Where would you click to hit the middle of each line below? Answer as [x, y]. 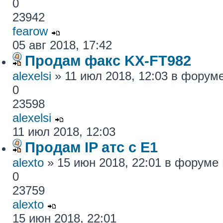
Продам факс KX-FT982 [108, 60]
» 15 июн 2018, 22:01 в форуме [133, 163]
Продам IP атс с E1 [91, 147]
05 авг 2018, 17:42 [62, 45]
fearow [30, 31]
